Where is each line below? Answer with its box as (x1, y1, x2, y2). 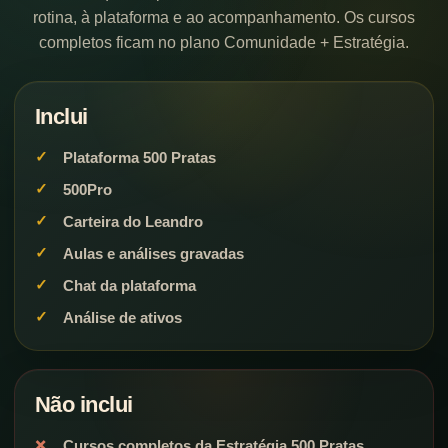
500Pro (63, 180, 112, 198)
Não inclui (35, 391, 133, 417)
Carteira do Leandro (63, 212, 203, 230)
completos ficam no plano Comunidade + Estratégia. (39, 33, 409, 51)
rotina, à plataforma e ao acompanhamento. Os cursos (33, 8, 415, 26)
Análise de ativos (63, 308, 182, 326)
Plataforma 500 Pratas (63, 148, 216, 166)
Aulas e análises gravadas (63, 244, 244, 262)
